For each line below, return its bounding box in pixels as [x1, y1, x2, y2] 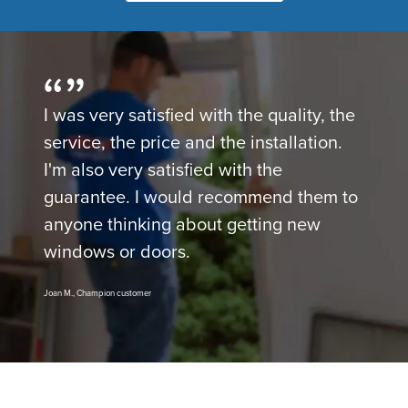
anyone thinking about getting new [44, 214, 321, 237]
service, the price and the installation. [44, 132, 342, 155]
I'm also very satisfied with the [44, 159, 282, 182]
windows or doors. [44, 241, 190, 264]
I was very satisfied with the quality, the [44, 105, 355, 127]
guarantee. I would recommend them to [44, 187, 358, 209]
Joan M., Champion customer [44, 288, 151, 300]
